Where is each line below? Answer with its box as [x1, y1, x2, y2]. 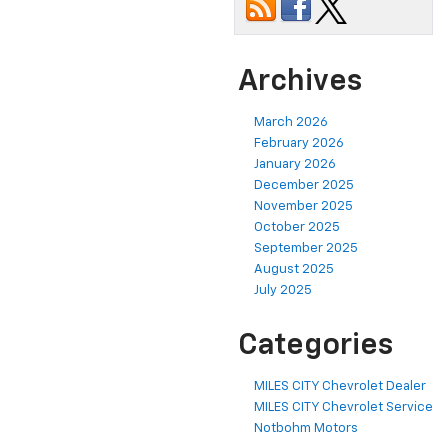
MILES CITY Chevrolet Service [254, 400, 433, 414]
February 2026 [254, 136, 344, 150]
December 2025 [254, 178, 354, 192]
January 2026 [254, 157, 336, 171]
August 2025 [254, 262, 334, 276]
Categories [238, 330, 393, 361]
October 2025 [254, 220, 340, 234]
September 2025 [254, 241, 358, 255]
